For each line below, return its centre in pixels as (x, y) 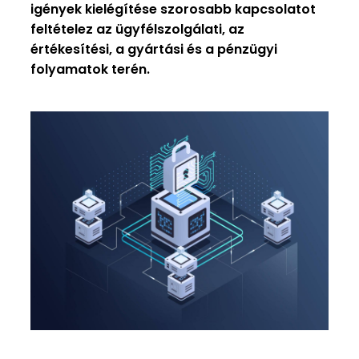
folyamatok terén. (91, 69)
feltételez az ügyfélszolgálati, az (138, 29)
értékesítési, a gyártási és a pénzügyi (154, 49)
